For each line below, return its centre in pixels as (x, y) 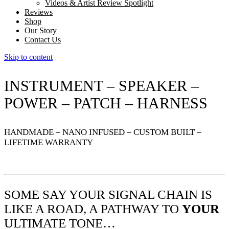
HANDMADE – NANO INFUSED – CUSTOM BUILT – (103, 132)
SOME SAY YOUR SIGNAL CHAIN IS (108, 194)
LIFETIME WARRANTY (49, 142)
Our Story (41, 30)
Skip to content (28, 57)
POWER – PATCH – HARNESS (106, 103)
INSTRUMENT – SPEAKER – (101, 85)
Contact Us (43, 39)
